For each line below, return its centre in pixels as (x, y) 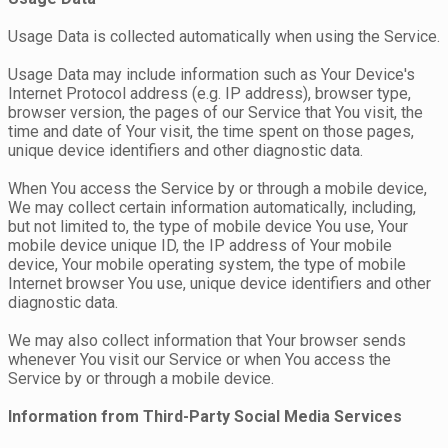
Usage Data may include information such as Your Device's (211, 75)
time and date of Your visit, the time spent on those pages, (211, 132)
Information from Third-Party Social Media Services (205, 417)
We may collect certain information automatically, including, (212, 208)
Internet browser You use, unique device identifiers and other (219, 284)
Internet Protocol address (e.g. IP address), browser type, (209, 94)
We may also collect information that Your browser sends (207, 341)
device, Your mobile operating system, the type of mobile (207, 265)
